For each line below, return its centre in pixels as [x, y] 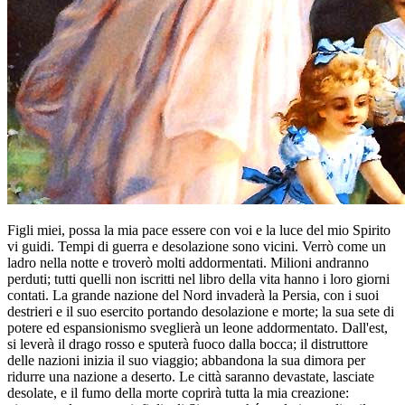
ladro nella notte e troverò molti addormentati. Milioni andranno [188, 262]
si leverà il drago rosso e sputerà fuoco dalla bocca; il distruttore [188, 344]
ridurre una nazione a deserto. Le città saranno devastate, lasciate [191, 376]
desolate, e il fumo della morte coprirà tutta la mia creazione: [178, 392]
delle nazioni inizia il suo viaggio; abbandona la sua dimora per [186, 360]
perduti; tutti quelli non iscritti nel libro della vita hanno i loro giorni [198, 278]
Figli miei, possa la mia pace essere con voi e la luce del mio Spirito [199, 230]
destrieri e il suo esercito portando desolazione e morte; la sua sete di [201, 311]
